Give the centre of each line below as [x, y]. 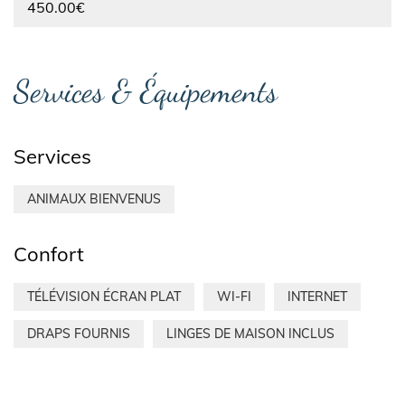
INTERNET [317, 297]
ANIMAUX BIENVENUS [94, 199]
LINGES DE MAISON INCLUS [250, 334]
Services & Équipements [146, 91]
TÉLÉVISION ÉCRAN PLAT [104, 297]
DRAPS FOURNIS [79, 334]
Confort [49, 254]
